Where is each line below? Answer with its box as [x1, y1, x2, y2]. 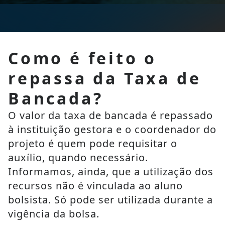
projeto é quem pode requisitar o [8, 137, 177, 150]
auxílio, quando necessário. [8, 151, 148, 164]
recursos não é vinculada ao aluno [8, 179, 183, 192]
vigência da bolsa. [8, 207, 99, 220]
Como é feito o [8, 47, 157, 69]
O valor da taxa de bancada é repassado [8, 108, 213, 122]
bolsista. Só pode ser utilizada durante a [8, 193, 213, 206]
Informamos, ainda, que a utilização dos [8, 165, 213, 178]
